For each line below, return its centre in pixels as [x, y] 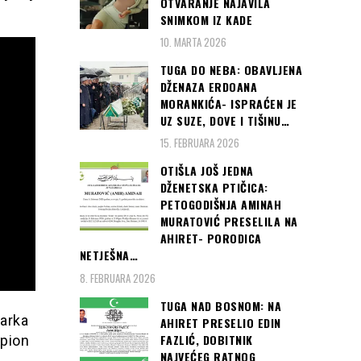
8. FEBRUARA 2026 [117, 278]
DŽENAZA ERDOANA [208, 86]
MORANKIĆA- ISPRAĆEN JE [228, 103]
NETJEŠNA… [108, 255]
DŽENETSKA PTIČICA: [214, 188]
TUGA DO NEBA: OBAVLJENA [231, 69]
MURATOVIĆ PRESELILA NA [229, 222]
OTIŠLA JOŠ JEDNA [207, 171]
